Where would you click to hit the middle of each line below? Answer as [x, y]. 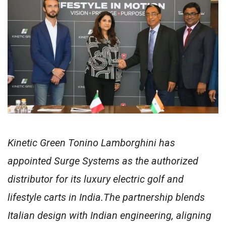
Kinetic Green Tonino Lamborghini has [91, 143]
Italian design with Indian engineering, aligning [109, 216]
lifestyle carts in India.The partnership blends [106, 197]
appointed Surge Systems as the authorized [103, 161]
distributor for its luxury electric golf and [96, 179]
